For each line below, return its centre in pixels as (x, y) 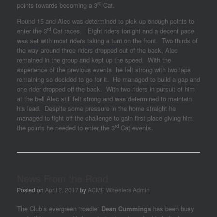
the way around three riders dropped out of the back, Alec (97, 50)
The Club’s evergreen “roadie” (59, 209)
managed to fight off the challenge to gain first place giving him (105, 118)
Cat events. (136, 128)
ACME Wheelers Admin (119, 190)
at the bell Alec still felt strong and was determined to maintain (104, 99)
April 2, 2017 (62, 190)
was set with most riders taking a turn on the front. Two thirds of (107, 40)
